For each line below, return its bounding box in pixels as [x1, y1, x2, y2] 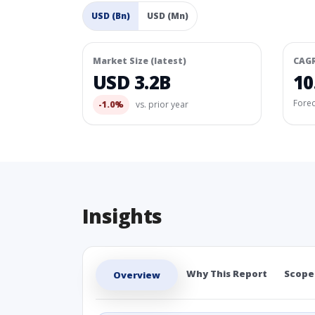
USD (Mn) [147, 10, 188, 22]
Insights [82, 202, 162, 229]
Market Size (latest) [93, 55, 186, 67]
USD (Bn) [91, 10, 130, 22]
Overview [113, 269, 160, 281]
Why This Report [186, 267, 267, 280]
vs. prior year [134, 98, 188, 110]
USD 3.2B [93, 70, 171, 95]
